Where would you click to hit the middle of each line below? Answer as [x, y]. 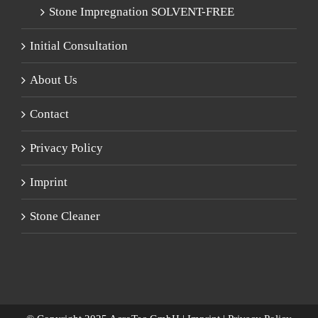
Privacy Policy [66, 148]
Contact [49, 114]
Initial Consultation [79, 45]
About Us [54, 79]
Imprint [49, 182]
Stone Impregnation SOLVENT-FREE [142, 11]
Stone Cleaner [65, 216]
